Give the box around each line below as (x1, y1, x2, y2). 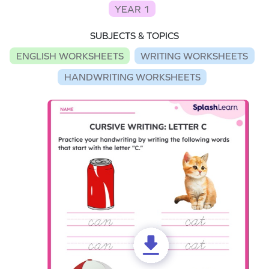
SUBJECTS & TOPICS (90, 30, 179, 41)
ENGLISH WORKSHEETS (16, 50, 124, 61)
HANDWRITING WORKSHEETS (64, 71, 201, 83)
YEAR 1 (115, 3, 150, 14)
